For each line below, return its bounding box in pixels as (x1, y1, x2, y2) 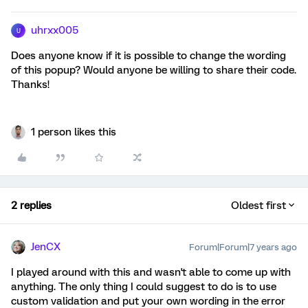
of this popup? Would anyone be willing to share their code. (11, 64, 296, 76)
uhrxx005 (31, 24, 78, 36)
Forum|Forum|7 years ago (189, 242, 297, 252)
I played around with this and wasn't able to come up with (11, 266, 291, 278)
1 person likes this (31, 126, 116, 138)
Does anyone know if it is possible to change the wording (11, 49, 286, 62)
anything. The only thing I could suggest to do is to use (11, 280, 276, 293)
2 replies (11, 199, 52, 212)
